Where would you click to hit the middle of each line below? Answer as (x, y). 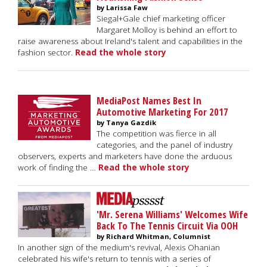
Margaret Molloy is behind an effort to (167, 30)
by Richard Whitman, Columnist (153, 236)
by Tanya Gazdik (126, 122)
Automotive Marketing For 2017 (162, 112)
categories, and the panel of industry (164, 145)
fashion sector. (46, 52)
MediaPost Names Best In (149, 100)
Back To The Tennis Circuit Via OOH (167, 226)
